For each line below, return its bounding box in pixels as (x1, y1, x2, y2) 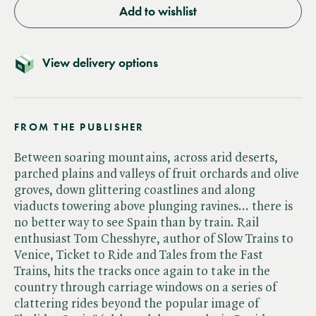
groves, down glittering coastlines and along (14, 183, 255, 197)
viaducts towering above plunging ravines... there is (14, 200, 293, 213)
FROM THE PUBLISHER (14, 120, 145, 133)
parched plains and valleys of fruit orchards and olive (14, 167, 299, 181)
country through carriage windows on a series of (14, 281, 276, 294)
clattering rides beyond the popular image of (14, 297, 259, 310)
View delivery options (42, 54, 158, 71)
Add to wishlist (119, 3, 197, 19)
